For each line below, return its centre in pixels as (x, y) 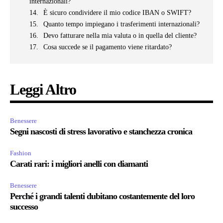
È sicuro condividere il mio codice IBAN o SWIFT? (117, 13)
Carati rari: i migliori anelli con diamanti (79, 164)
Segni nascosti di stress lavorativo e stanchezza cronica (101, 132)
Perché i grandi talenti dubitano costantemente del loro (102, 196)
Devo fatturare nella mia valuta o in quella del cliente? (120, 36)
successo (24, 207)
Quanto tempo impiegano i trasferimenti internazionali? (121, 24)
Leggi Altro (43, 90)
